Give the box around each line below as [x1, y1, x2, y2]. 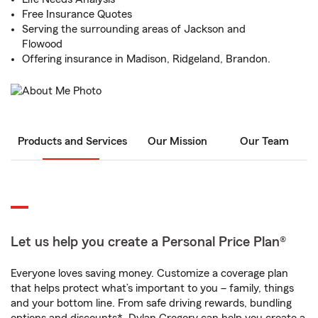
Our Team [239, 136, 289, 148]
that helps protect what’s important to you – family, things [11, 283, 294, 295]
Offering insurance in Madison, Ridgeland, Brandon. [22, 53, 270, 65]
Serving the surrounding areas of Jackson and [22, 23, 246, 35]
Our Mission [148, 136, 207, 148]
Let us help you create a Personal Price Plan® [11, 235, 286, 250]
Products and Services [18, 136, 127, 148]
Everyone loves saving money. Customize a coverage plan [11, 268, 288, 280]
